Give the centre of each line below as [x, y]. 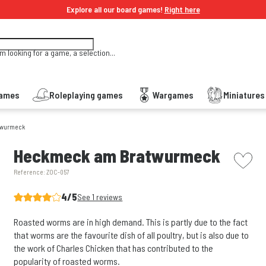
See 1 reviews [100, 197]
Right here [182, 9]
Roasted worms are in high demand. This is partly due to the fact [131, 222]
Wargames [173, 95]
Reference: [30, 172]
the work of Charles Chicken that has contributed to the [114, 248]
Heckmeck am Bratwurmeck [117, 156]
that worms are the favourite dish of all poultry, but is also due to [132, 235]
